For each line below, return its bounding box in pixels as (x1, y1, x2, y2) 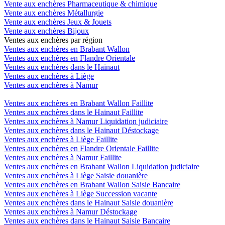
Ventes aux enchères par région (4, 35, 102, 44)
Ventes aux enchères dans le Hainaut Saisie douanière (4, 198, 173, 207)
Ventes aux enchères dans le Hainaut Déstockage (4, 126, 159, 135)
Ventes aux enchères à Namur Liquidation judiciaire (4, 117, 168, 126)
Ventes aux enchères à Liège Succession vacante (4, 189, 157, 198)
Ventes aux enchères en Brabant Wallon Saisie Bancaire (4, 180, 180, 189)
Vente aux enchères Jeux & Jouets (4, 17, 111, 26)
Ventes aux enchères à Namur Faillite (4, 153, 122, 162)
